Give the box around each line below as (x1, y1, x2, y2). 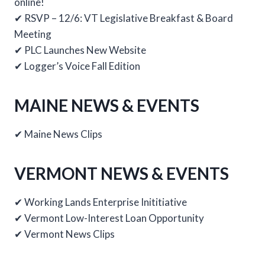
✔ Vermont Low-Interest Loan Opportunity (14, 212, 204, 224)
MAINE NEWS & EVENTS (14, 95, 199, 115)
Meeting (14, 28, 51, 40)
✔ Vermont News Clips (14, 228, 115, 240)
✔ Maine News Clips (14, 128, 102, 140)
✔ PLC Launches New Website (14, 44, 146, 56)
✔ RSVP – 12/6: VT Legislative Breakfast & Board (14, 12, 233, 24)
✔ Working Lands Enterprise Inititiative (14, 196, 187, 208)
